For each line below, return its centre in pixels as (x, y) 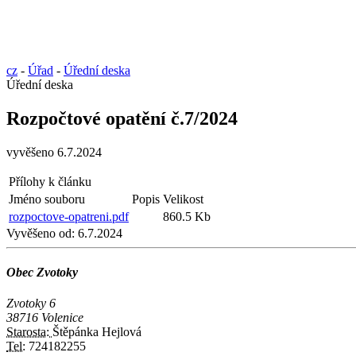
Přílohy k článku (50, 181)
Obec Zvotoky (42, 272)
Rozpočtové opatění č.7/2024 (122, 118)
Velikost (183, 199)
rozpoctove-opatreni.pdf (69, 216)
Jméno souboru (47, 199)
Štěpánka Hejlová (97, 332)
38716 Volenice (45, 318)
